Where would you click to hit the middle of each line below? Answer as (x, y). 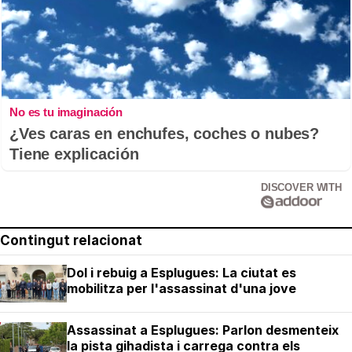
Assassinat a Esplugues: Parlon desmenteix (203, 330)
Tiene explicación (74, 154)
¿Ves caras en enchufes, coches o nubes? (165, 134)
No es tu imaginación (66, 112)
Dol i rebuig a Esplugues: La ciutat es (181, 273)
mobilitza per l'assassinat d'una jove (181, 289)
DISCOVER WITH (301, 188)
